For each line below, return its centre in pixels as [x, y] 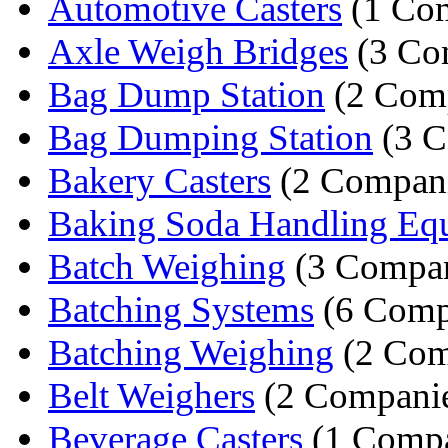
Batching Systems [181, 309]
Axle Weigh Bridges [198, 51]
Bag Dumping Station [210, 137]
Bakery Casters [159, 180]
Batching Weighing [191, 352]
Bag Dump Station [186, 94]
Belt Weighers [151, 395]
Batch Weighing [167, 266]
